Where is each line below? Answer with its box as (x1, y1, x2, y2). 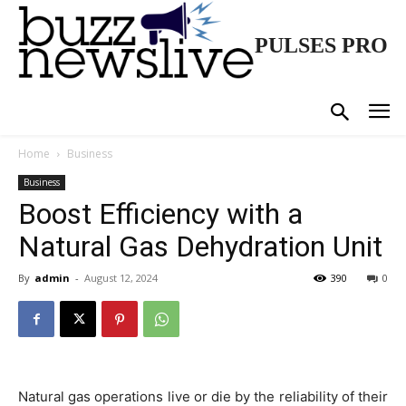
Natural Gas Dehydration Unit (18, 229, 382, 265)
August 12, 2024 (84, 271, 158, 285)
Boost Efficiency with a (18, 197, 303, 232)
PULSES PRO (255, 34, 388, 58)
